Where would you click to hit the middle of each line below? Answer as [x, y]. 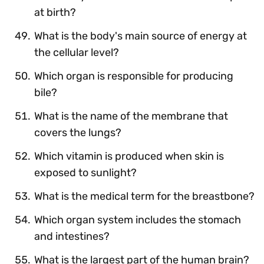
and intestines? [72, 236]
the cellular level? [77, 52]
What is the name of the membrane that [131, 116]
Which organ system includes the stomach [138, 220]
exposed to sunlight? [85, 172]
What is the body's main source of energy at [141, 36]
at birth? [55, 12]
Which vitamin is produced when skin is [129, 156]
